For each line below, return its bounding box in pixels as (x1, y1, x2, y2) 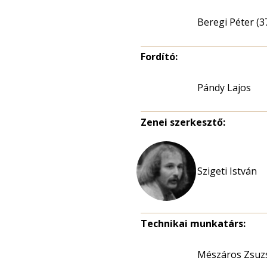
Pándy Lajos (197, 81, 251, 94)
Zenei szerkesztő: (141, 116, 225, 129)
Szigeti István (197, 164, 257, 178)
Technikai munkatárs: (141, 217, 246, 230)
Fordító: (141, 50, 178, 63)
